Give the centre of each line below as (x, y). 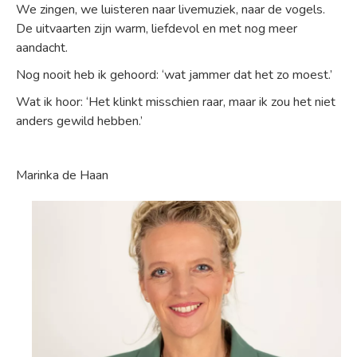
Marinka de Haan (62, 175)
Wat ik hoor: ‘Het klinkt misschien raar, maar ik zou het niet (176, 102)
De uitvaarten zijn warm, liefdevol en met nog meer (157, 29)
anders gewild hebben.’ (79, 121)
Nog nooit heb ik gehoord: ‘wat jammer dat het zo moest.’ (174, 75)
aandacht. (42, 48)
